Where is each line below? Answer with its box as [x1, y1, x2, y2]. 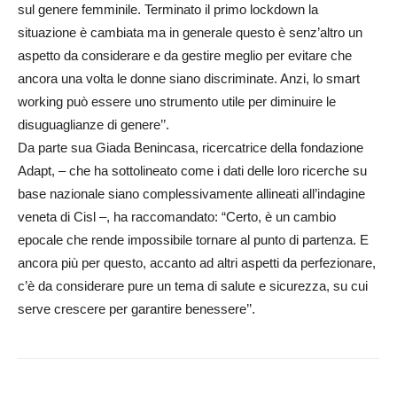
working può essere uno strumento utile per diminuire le [18, 94, 336, 109]
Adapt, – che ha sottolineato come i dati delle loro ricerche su [18, 163, 367, 178]
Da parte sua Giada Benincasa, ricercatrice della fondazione [18, 140, 363, 155]
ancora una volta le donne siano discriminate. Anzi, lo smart [18, 71, 360, 86]
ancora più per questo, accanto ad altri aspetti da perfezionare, [18, 255, 376, 270]
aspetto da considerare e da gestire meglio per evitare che [18, 48, 352, 63]
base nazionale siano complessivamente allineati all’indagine [18, 186, 365, 201]
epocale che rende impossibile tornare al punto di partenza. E [18, 232, 369, 247]
